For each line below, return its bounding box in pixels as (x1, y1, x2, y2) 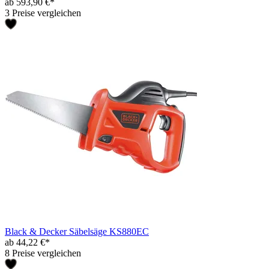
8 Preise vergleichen (5, 247, 81, 258)
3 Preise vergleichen (5, 7, 81, 18)
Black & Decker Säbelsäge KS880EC (5, 226, 149, 237)
